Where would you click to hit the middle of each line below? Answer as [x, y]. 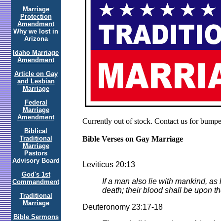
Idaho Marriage [36, 53]
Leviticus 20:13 [109, 165]
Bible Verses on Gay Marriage [132, 139]
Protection [36, 17]
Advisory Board [36, 161]
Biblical [36, 131]
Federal [36, 102]
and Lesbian [36, 81]
